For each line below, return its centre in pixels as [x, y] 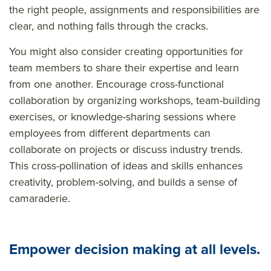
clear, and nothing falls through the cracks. [110, 26]
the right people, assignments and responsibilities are [134, 9]
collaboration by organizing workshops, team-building [135, 100]
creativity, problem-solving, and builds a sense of [123, 182]
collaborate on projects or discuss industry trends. [126, 149]
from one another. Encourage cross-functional [116, 84]
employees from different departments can [110, 133]
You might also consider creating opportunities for [126, 51]
